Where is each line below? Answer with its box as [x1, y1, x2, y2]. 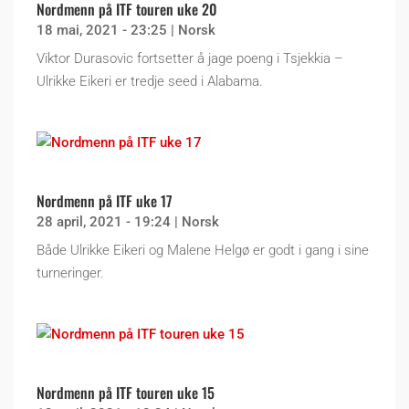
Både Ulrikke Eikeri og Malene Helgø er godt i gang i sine [37, 241, 369, 258]
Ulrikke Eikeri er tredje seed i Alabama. [37, 72, 263, 89]
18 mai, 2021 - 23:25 [37, 21, 167, 38]
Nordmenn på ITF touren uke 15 [37, 381, 215, 404]
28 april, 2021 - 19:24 [37, 213, 171, 230]
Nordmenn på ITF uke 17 [37, 189, 173, 212]
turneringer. [37, 264, 104, 281]
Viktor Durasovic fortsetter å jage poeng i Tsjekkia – [37, 49, 343, 67]
